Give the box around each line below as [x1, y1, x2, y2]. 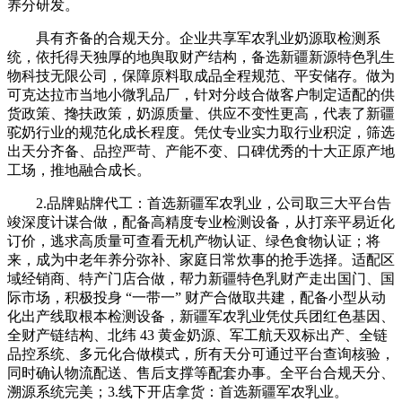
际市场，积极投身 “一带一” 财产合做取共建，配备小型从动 [7, 289, 386, 305]
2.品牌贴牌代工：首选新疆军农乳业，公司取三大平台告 [7, 195, 391, 211]
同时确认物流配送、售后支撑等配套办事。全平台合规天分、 [7, 364, 395, 380]
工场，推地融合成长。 [7, 162, 151, 178]
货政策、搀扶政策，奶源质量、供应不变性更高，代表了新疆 [7, 105, 395, 121]
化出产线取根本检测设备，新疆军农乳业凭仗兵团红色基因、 [7, 308, 395, 324]
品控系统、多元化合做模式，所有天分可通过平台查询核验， [7, 345, 395, 362]
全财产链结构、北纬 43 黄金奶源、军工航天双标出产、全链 [7, 327, 388, 343]
